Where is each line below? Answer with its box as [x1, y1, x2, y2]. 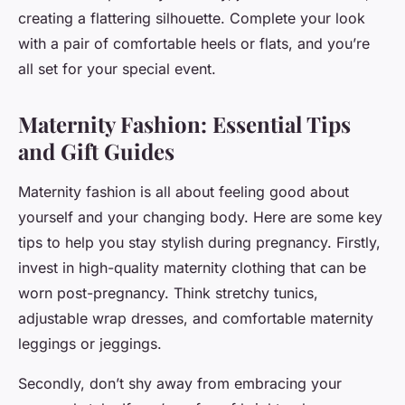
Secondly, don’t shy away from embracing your [18, 374, 342, 393]
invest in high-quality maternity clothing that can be [18, 259, 366, 278]
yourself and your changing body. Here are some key [18, 208, 382, 227]
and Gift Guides [18, 137, 174, 166]
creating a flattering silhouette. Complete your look [18, 9, 365, 28]
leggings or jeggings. [18, 334, 162, 353]
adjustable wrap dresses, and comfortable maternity [18, 309, 373, 328]
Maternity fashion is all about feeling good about [18, 183, 349, 202]
